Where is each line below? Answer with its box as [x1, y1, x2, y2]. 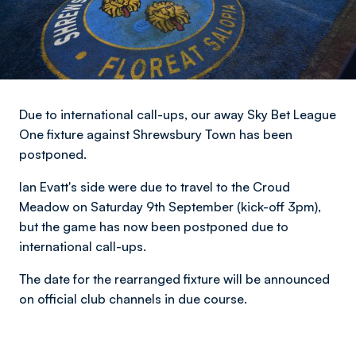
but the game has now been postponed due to [19, 219, 288, 234]
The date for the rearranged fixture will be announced [19, 271, 330, 287]
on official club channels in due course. [19, 291, 247, 307]
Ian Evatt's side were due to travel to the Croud [19, 179, 290, 195]
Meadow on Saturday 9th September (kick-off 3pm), [19, 199, 321, 215]
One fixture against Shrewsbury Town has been [19, 126, 292, 142]
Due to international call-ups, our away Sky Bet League [19, 106, 336, 122]
